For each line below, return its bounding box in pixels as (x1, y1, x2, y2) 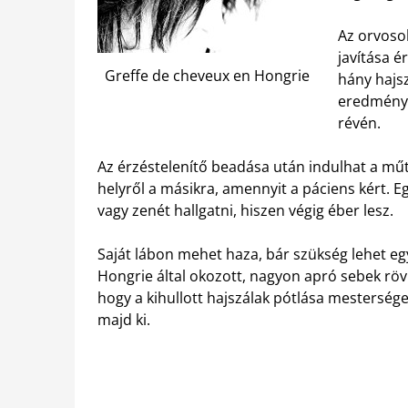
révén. (338, 113, 381, 133)
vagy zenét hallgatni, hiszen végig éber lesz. (97, 200, 393, 220)
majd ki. (97, 310, 150, 330)
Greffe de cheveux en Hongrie (104, 65, 310, 86)
